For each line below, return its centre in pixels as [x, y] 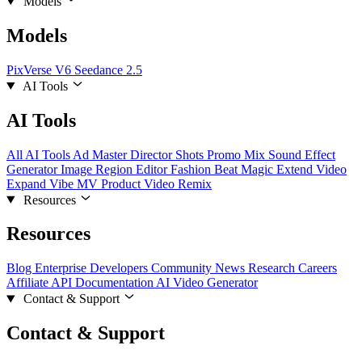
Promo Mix [238, 154]
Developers [120, 268]
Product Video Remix [156, 183]
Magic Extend [278, 169]
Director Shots [168, 154]
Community [183, 268]
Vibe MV [75, 183]
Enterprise [62, 268]
